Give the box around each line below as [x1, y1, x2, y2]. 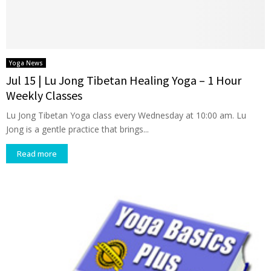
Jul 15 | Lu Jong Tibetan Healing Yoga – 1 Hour [6, 73, 241, 88]
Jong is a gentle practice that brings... [6, 123, 149, 135]
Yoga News [9, 59, 43, 68]
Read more [17, 148, 57, 160]
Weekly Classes [6, 88, 82, 103]
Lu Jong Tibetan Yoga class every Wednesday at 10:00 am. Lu [6, 109, 246, 122]
